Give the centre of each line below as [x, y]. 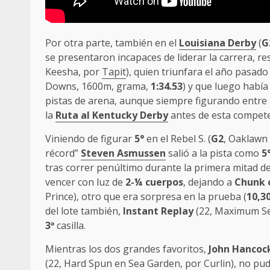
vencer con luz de [85, 182]
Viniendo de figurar [90, 139]
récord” [63, 153]
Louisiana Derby [218, 43]
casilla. [70, 226]
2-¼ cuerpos [154, 182]
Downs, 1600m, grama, [98, 86]
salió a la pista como [214, 153]
